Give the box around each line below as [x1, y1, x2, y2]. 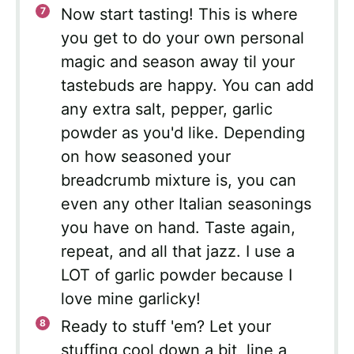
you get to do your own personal [61, 28, 304, 48]
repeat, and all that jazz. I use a [61, 242, 295, 262]
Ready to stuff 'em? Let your [61, 317, 271, 337]
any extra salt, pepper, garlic [61, 100, 273, 119]
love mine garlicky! [61, 289, 201, 309]
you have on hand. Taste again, [61, 218, 296, 238]
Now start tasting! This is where [61, 5, 298, 24]
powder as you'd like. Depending [61, 123, 305, 143]
